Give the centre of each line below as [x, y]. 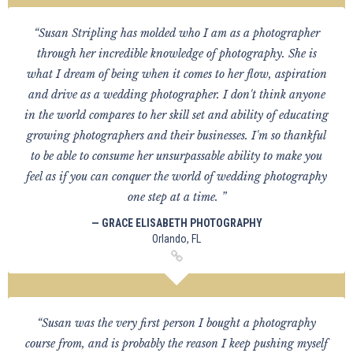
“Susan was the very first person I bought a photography [176, 323]
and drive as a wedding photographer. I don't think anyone [176, 95]
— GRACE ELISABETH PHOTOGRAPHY [176, 223]
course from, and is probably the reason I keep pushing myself [176, 344]
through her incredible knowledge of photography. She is [176, 54]
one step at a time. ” [176, 197]
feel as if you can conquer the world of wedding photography [176, 176]
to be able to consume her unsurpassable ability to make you [176, 156]
